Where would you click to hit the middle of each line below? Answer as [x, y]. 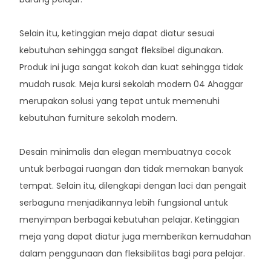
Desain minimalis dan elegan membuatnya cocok [126, 152]
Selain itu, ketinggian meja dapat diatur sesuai [117, 33]
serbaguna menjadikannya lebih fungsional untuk [124, 202]
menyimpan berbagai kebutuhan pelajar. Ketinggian [130, 219]
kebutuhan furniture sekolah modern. [99, 118]
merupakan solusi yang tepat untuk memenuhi [120, 101]
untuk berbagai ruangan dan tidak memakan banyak [132, 168]
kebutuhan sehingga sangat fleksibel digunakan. [122, 50]
